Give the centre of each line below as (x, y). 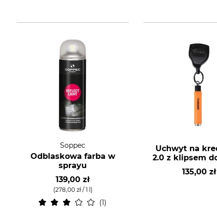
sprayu (73, 165)
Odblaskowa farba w (73, 156)
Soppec (73, 145)
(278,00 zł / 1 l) (73, 190)
